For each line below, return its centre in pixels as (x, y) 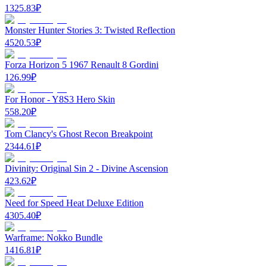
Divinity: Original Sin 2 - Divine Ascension (86, 168)
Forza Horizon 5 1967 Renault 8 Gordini (82, 64)
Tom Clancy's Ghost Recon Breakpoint (79, 133)
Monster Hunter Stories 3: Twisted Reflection (90, 30)
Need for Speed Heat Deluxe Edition (74, 203)
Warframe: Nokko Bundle (54, 237)
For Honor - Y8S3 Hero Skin (60, 99)
